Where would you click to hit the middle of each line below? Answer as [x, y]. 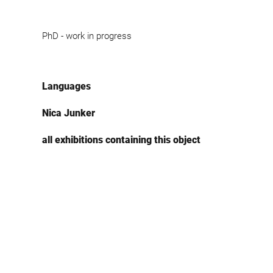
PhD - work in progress [87, 36]
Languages [66, 86]
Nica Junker [68, 113]
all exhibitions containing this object [121, 140]
